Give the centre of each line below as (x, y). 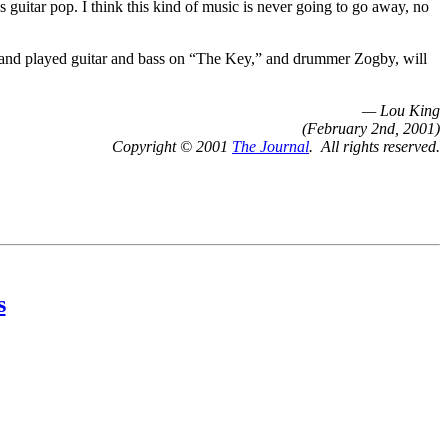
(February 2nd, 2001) (371, 128)
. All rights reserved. (374, 146)
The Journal (270, 146)
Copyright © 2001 (172, 146)
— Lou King (401, 110)
